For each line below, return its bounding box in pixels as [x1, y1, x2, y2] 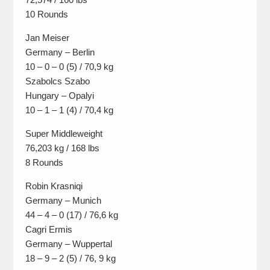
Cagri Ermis [25, 224, 72, 235]
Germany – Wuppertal [25, 239, 112, 250]
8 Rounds [25, 157, 63, 168]
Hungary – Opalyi [25, 90, 94, 101]
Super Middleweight [25, 128, 102, 139]
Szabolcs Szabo [25, 76, 90, 87]
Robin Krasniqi [25, 181, 83, 192]
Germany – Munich [25, 195, 101, 206]
